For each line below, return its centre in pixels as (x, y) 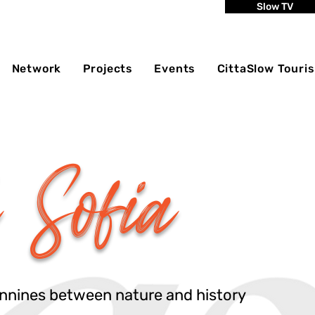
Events (175, 69)
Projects (108, 69)
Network (37, 69)
